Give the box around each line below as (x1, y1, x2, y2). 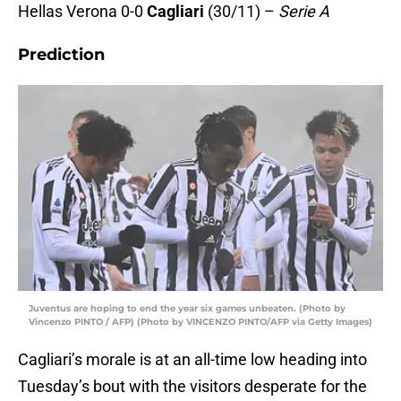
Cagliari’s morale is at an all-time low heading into (18, 350, 367, 370)
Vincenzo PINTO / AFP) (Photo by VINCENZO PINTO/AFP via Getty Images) (29, 316, 372, 328)
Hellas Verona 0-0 (18, 2, 147, 21)
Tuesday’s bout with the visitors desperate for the (18, 377, 367, 397)
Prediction (18, 45, 105, 65)
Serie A (278, 2, 329, 21)
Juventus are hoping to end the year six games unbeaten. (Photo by (29, 303, 346, 315)
